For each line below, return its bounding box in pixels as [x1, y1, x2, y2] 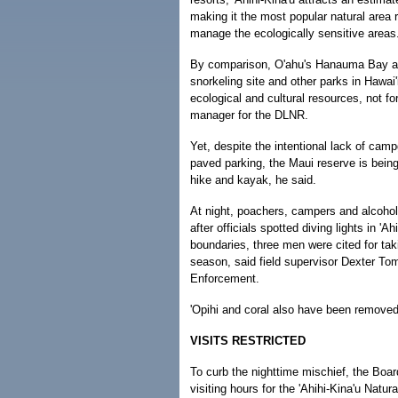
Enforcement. [190, 272, 259, 285]
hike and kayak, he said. [190, 173, 316, 187]
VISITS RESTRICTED [190, 334, 306, 347]
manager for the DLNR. [190, 108, 308, 122]
